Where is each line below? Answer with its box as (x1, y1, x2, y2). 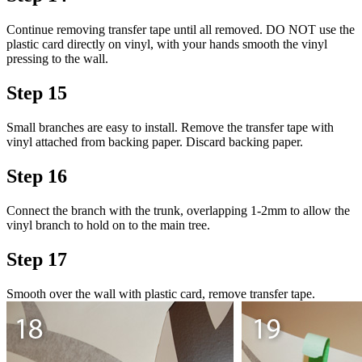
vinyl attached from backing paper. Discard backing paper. (6, 135, 303, 149)
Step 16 (6, 166, 67, 187)
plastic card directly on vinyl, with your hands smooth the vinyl (6, 37, 327, 52)
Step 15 (6, 82, 67, 104)
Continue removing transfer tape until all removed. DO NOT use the (6, 23, 355, 37)
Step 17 (6, 248, 67, 270)
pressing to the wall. (6, 52, 108, 66)
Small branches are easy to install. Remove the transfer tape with (6, 120, 334, 135)
